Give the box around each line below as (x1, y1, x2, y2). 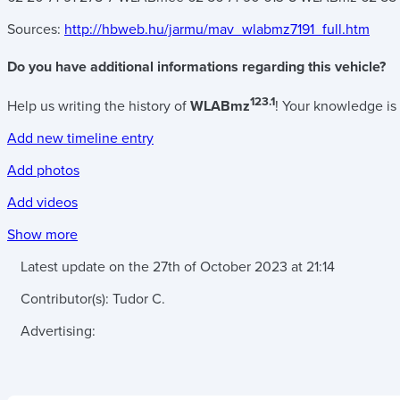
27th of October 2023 (153, 258, 287, 277)
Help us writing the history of (7, 97, 190, 116)
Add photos (7, 162, 79, 180)
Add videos (7, 194, 78, 212)
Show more (7, 226, 78, 245)
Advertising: (21, 322, 96, 341)
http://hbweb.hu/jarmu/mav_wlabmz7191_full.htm (64, 21, 370, 39)
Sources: (7, 21, 64, 39)
